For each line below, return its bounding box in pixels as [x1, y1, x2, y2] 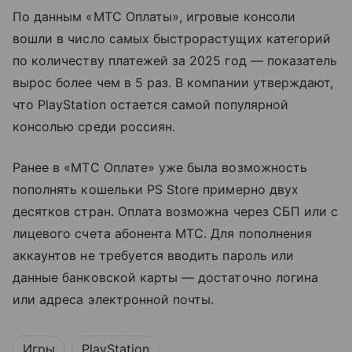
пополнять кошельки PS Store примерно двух [13, 181, 299, 197]
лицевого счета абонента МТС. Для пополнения [13, 225, 313, 241]
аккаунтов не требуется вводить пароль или [13, 247, 294, 263]
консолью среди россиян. [13, 118, 176, 134]
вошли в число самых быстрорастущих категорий [13, 30, 332, 46]
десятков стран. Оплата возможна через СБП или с [13, 203, 339, 219]
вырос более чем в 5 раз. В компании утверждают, [13, 74, 334, 90]
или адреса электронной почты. [13, 291, 214, 307]
